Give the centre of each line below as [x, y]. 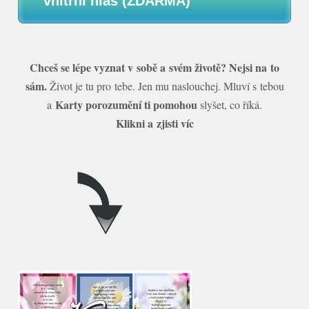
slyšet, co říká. [230, 104]
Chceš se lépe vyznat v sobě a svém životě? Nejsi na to [154, 67]
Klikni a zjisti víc [154, 123]
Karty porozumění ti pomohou [126, 104]
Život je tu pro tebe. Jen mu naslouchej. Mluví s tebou [165, 86]
